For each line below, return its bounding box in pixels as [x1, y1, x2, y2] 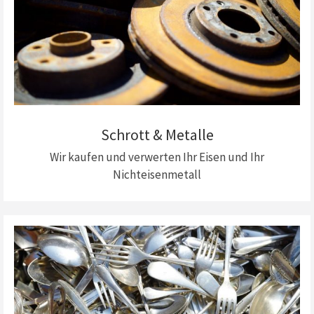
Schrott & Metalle [100, 124, 214, 144]
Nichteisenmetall [113, 166, 201, 182]
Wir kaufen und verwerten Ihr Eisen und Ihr [50, 149, 264, 165]
